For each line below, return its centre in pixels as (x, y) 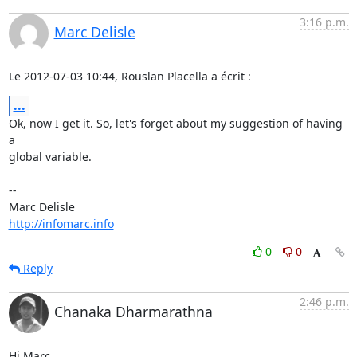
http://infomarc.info (61, 223)
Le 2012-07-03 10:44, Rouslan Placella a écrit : (129, 76)
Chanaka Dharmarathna (133, 311)
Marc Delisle (94, 31)
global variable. (50, 156)
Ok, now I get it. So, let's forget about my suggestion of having (175, 123)
